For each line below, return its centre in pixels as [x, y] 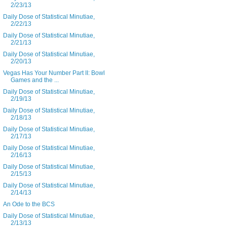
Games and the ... [34, 80]
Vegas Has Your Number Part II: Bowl [54, 73]
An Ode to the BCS [29, 204]
